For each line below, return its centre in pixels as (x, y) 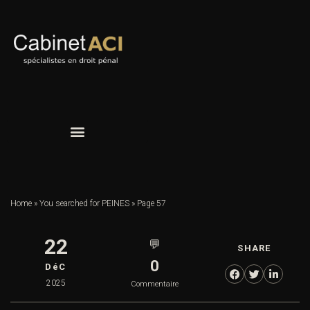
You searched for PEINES (84, 204)
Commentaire (155, 284)
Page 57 (152, 204)
